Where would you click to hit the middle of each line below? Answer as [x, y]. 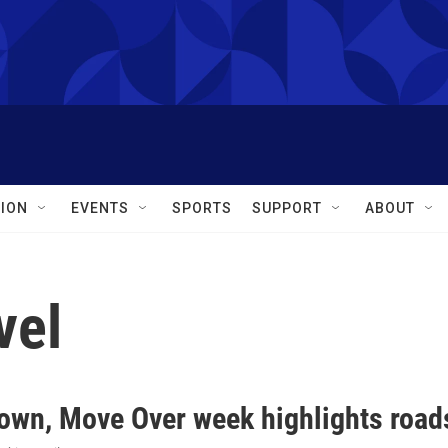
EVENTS [100, 208]
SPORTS [202, 208]
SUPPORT [287, 208]
